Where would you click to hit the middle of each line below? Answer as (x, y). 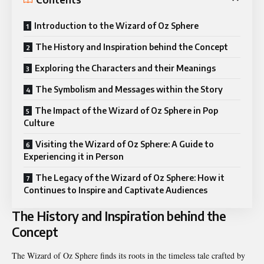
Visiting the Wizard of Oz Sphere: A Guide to (125, 144)
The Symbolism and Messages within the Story (129, 90)
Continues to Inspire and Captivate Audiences (115, 190)
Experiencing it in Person (74, 157)
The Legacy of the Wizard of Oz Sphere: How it (130, 178)
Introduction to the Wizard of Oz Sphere (116, 26)
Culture (39, 123)
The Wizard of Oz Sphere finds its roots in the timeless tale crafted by (128, 255)
